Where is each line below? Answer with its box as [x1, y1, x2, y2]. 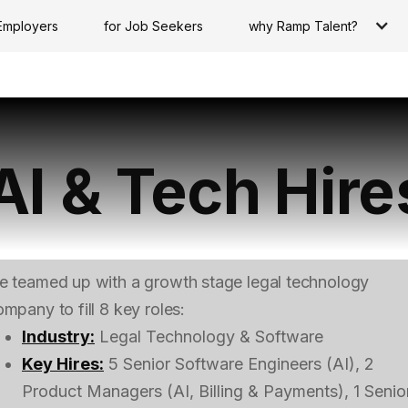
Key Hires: [22, 353, 104, 373]
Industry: [22, 326, 95, 346]
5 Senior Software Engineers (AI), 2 [104, 353, 374, 373]
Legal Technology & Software [95, 326, 323, 346]
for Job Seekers [103, 17, 203, 34]
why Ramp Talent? [248, 17, 358, 34]
